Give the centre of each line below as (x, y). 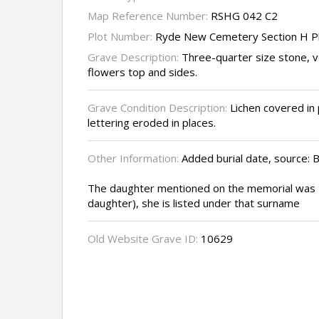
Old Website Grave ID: (144, 239)
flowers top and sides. (142, 72)
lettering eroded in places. (152, 123)
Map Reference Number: (149, 16)
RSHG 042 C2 (244, 16)
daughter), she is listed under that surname (194, 203)
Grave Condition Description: (157, 108)
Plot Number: (121, 37)
